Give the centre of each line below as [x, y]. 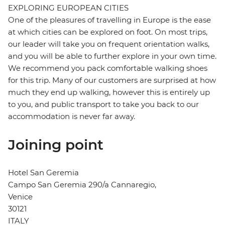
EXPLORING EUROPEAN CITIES [68, 8]
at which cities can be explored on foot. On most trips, [108, 32]
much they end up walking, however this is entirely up [109, 92]
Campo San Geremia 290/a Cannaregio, [82, 185]
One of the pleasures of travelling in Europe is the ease [109, 20]
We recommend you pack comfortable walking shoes [108, 68]
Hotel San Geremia [43, 173]
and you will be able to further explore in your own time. [112, 56]
